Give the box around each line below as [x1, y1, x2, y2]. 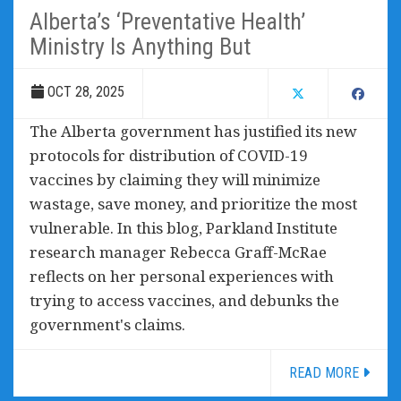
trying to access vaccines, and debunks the [30, 289, 339, 311]
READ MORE [289, 363, 363, 381]
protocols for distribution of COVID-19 [30, 144, 308, 166]
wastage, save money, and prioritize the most [30, 192, 357, 214]
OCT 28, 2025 [44, 82, 124, 100]
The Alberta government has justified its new [30, 120, 357, 141]
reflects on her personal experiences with [30, 265, 334, 286]
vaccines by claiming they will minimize [30, 168, 320, 190]
